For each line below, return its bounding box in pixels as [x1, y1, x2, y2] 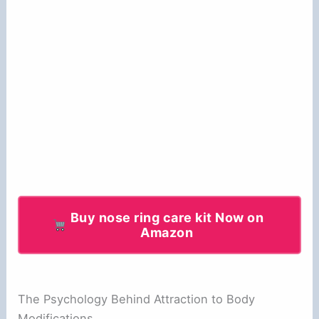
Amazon [140, 224, 194, 240]
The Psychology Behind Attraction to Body [18, 291, 256, 306]
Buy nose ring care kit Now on [70, 209, 263, 225]
